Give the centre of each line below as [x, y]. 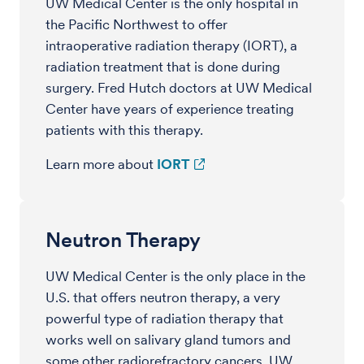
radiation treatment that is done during [163, 67]
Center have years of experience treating [170, 109]
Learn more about [101, 164]
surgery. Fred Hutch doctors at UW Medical [179, 88]
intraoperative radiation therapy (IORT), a [171, 45]
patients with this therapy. [126, 130]
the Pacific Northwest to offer [136, 24]
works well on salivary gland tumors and [168, 340]
